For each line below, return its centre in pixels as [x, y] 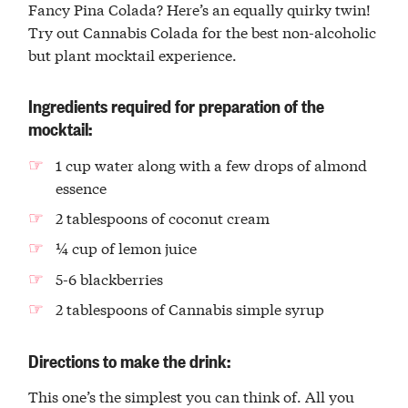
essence [81, 187]
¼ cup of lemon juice [126, 248]
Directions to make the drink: [130, 361]
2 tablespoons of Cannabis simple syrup [189, 309]
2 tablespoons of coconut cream [162, 218]
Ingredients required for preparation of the [177, 106]
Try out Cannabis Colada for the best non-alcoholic [203, 31]
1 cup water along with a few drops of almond [211, 164]
